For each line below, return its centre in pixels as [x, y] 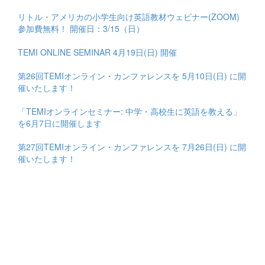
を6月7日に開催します [60, 123]
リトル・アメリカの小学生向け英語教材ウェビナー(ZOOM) [129, 16]
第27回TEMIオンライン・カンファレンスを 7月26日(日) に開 [132, 146]
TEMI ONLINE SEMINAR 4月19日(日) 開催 [97, 52]
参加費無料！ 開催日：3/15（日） [81, 28]
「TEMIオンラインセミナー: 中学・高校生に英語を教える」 [130, 111]
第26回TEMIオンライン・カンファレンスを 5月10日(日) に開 [132, 75]
